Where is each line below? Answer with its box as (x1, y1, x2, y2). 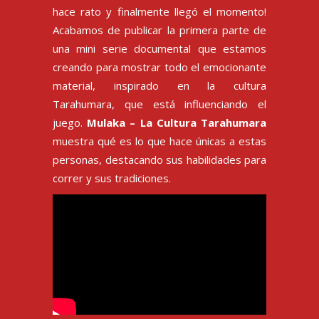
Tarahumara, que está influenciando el (53, 97, 266, 111)
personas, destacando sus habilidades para (53, 152, 266, 167)
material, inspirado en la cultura (53, 78, 266, 93)
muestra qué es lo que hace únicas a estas (53, 134, 266, 148)
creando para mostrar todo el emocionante (53, 60, 266, 74)
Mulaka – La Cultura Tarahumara (87, 115, 267, 130)
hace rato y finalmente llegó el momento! (53, 4, 266, 19)
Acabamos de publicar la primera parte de (53, 23, 266, 37)
